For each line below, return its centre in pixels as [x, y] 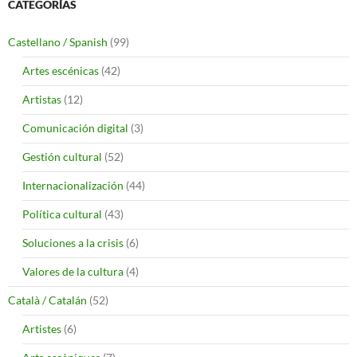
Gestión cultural [62, 157]
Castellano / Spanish [58, 42]
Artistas [42, 100]
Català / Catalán [47, 300]
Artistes [42, 329]
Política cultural [62, 214]
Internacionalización [73, 186]
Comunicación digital [75, 128]
